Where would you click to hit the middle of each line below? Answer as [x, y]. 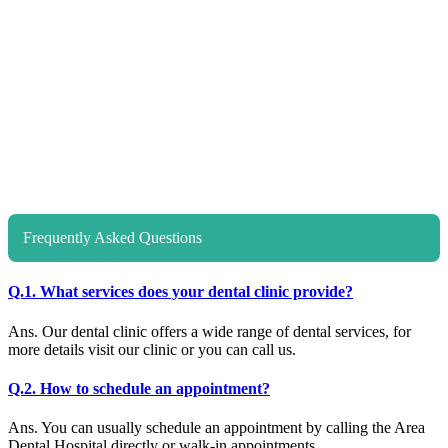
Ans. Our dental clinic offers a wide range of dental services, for [209, 331]
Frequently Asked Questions [112, 238]
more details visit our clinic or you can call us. [152, 349]
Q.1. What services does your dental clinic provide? [180, 292]
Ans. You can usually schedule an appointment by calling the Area [216, 428]
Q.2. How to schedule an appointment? [139, 388]
